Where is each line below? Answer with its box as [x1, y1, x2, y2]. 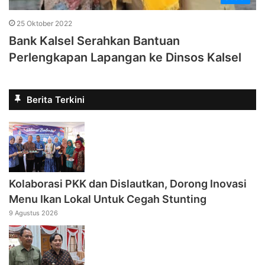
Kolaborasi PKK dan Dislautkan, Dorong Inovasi [9, 177, 247, 190]
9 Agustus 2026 [9, 209, 58, 218]
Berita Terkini [27, 94, 85, 106]
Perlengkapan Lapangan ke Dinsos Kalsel [9, 50, 241, 65]
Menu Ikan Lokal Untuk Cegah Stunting [9, 193, 209, 206]
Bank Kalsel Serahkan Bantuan [9, 34, 180, 49]
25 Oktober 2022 [17, 19, 72, 28]
